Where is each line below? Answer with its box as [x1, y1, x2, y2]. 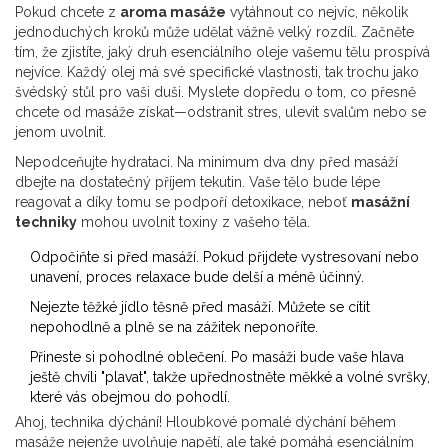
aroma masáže [120, 4, 226, 21]
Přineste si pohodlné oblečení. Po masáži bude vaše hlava [30, 349, 404, 366]
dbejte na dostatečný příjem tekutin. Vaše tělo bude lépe [15, 174, 380, 191]
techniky [15, 214, 77, 231]
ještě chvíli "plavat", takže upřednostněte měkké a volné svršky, [30, 369, 430, 386]
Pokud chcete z [15, 4, 120, 21]
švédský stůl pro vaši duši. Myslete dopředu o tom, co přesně [15, 84, 416, 101]
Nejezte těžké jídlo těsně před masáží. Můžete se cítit [30, 299, 370, 316]
